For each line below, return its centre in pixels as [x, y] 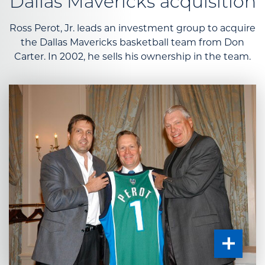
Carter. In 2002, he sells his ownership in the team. [132, 56]
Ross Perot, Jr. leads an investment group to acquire [132, 28]
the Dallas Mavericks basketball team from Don [132, 42]
